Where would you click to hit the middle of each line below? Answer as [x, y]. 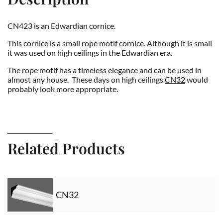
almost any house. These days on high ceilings [86, 79]
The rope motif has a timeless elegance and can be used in [105, 70]
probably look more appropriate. [63, 89]
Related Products [66, 148]
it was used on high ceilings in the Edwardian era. [90, 52]
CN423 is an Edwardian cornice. [61, 25]
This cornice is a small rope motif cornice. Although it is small [110, 43]
